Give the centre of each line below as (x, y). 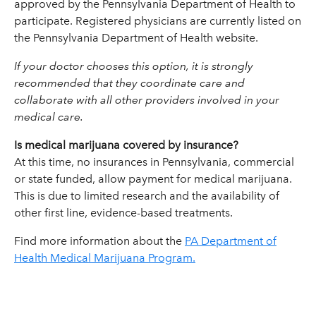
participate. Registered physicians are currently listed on (158, 21)
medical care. (49, 117)
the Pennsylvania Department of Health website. (136, 38)
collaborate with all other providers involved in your (147, 100)
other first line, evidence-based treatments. (123, 213)
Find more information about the (99, 241)
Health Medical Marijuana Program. (105, 258)
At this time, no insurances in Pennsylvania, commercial (154, 162)
